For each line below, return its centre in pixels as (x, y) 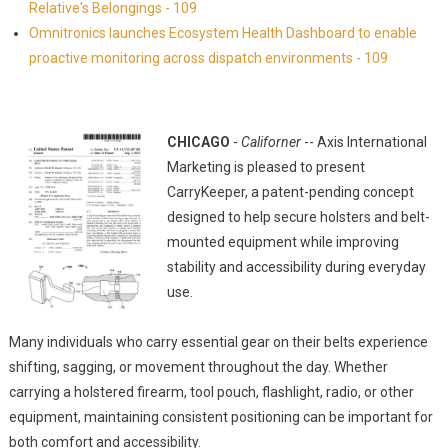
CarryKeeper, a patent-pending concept (290, 192)
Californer (270, 142)
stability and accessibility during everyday (296, 267)
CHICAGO (198, 142)
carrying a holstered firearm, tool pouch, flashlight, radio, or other (211, 392)
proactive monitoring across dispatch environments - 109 (208, 58)
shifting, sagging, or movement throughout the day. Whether (198, 367)
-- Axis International (363, 142)
